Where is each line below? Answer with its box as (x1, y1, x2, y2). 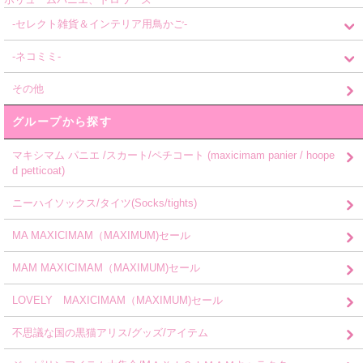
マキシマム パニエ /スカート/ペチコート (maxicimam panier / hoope (12, 149, 335, 161)
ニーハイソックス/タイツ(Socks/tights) (12, 197, 197, 209)
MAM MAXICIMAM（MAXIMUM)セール (12, 262, 200, 274)
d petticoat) (12, 164, 65, 177)
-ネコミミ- (12, 50, 61, 62)
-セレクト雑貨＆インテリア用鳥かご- (12, 18, 187, 30)
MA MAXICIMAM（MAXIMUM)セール (12, 229, 190, 241)
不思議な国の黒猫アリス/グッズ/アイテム (12, 327, 208, 339)
